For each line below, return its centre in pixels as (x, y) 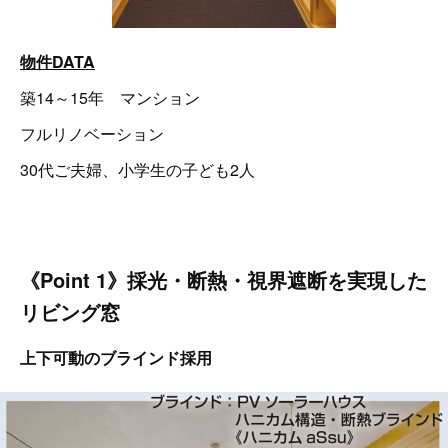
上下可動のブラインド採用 (116, 357)
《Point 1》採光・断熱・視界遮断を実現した (223, 279)
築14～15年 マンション (110, 97)
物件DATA (57, 61)
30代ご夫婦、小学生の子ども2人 (137, 169)
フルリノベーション (92, 133)
